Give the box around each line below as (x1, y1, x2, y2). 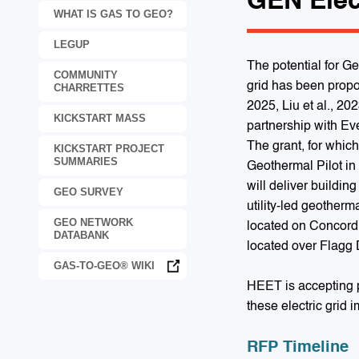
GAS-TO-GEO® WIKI (54, 260, 155, 272)
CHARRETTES (54, 82, 124, 95)
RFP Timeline (246, 340, 349, 357)
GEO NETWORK (54, 216, 133, 229)
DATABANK (54, 229, 109, 242)
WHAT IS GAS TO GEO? (54, 8, 173, 21)
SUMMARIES (54, 155, 118, 168)
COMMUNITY (54, 69, 118, 82)
